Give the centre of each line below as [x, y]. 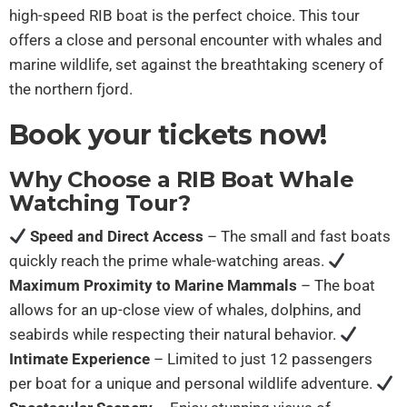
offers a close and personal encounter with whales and [196, 40]
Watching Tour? [100, 203]
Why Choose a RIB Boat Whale [182, 179]
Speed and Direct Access [117, 236]
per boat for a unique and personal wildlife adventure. [193, 383]
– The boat [336, 285]
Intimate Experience [79, 359]
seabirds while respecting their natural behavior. [174, 334]
